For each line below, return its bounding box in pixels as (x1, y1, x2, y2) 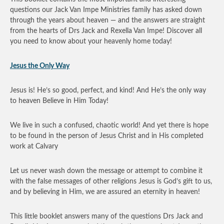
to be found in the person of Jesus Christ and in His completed (10, 132, 203, 139)
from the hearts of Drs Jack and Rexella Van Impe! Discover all (10, 27, 202, 34)
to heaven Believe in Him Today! (10, 97, 108, 104)
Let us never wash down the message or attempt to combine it (10, 167, 202, 174)
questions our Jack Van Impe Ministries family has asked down (10, 6, 202, 13)
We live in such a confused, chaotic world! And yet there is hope (10, 122, 208, 129)
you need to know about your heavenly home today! (10, 38, 172, 45)
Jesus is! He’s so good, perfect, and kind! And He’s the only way (10, 87, 206, 94)
